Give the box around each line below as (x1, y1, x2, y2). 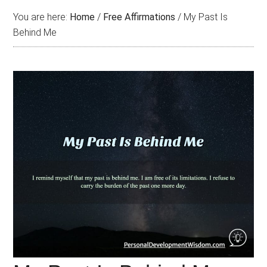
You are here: (13, 11, 70, 23)
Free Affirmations (103, 11, 176, 23)
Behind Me (13, 27, 57, 38)
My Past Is (181, 11, 228, 23)
